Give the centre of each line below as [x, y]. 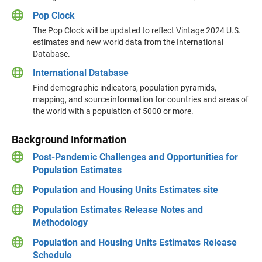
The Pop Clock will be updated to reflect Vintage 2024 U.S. [137, 30]
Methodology [60, 223]
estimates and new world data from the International [128, 42]
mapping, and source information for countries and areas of [141, 99]
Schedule [52, 255]
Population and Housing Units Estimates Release [135, 242]
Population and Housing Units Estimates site [125, 190]
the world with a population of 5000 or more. [113, 111]
